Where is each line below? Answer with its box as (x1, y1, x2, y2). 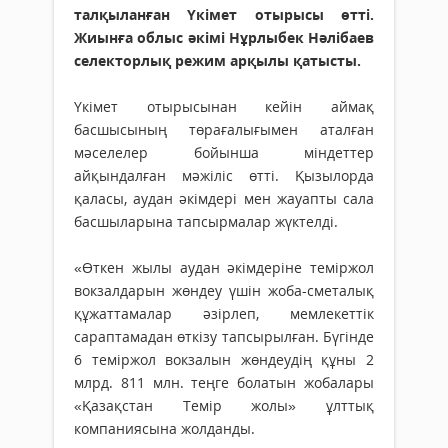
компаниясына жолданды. (74, 419, 255, 439)
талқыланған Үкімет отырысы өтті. (74, 5, 374, 25)
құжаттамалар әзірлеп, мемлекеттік (74, 304, 374, 324)
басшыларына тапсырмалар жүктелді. (74, 212, 338, 232)
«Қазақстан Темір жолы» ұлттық (74, 396, 374, 416)
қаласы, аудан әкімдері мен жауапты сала (74, 189, 374, 209)
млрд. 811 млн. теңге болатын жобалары (74, 373, 374, 393)
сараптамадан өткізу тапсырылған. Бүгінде (74, 327, 374, 347)
